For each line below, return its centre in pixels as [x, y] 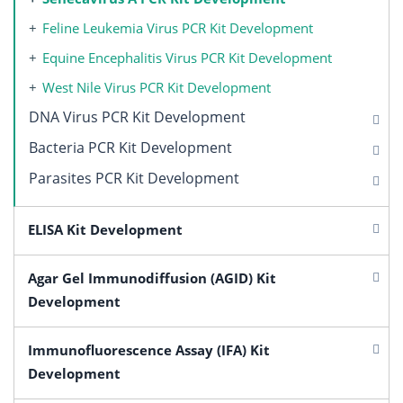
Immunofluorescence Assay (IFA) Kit [149, 349]
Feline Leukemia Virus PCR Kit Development [178, 27]
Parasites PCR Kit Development [134, 178]
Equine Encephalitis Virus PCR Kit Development [187, 57]
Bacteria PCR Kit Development [130, 147]
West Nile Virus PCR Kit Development [157, 87]
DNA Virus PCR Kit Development [137, 116]
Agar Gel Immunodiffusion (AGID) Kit [152, 278]
